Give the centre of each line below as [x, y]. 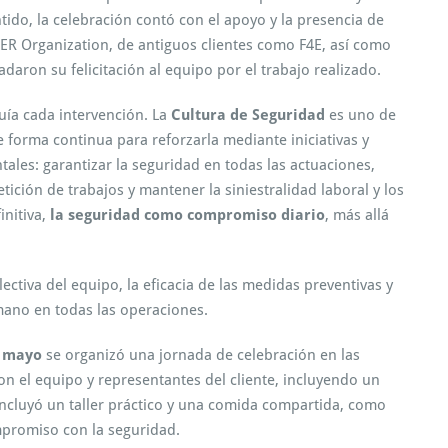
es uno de [360, 114]
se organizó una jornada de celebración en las [201, 354]
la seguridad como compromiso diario [187, 214]
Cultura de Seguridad [248, 114]
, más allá [357, 214]
